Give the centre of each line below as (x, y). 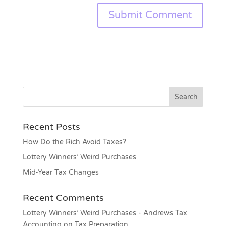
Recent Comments (63, 198)
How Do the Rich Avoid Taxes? (74, 142)
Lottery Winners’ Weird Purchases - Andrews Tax (105, 213)
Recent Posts (51, 127)
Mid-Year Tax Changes (61, 173)
